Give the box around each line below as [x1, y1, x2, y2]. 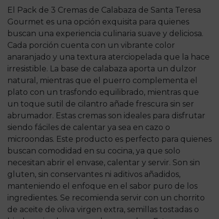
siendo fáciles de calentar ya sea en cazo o [7, 122, 170, 132]
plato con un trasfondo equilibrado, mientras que [7, 87, 199, 97]
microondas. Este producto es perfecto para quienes [7, 134, 212, 144]
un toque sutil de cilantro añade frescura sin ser [7, 99, 194, 109]
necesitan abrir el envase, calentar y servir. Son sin [7, 157, 200, 167]
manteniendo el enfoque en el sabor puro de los [7, 181, 197, 191]
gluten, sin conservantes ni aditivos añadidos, [7, 169, 180, 179]
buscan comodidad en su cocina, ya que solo [7, 146, 180, 155]
